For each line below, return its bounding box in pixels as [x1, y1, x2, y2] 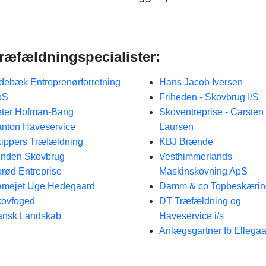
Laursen [159, 122, 194, 132]
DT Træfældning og [159, 196, 241, 206]
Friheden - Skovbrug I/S [159, 92, 259, 102]
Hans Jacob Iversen [159, 77, 243, 87]
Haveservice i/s [159, 211, 224, 221]
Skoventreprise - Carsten [159, 107, 264, 117]
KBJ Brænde [159, 137, 213, 147]
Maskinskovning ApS [159, 166, 248, 176]
